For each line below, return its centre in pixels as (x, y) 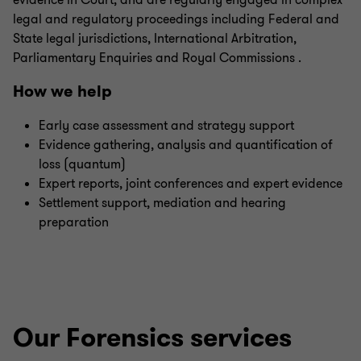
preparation (74, 222)
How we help (62, 91)
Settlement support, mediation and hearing (162, 203)
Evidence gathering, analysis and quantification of (186, 145)
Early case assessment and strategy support (166, 126)
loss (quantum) (82, 164)
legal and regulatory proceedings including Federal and (176, 19)
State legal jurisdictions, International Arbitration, (155, 39)
